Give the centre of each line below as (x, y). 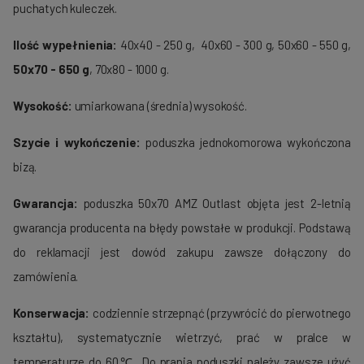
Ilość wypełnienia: (65, 45)
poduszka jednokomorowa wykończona (245, 143)
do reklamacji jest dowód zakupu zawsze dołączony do (182, 252)
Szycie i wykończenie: (77, 143)
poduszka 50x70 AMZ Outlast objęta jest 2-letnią (217, 204)
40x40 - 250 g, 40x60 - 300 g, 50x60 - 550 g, (234, 45)
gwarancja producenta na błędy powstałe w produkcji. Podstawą (182, 228)
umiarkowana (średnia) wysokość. (159, 106)
